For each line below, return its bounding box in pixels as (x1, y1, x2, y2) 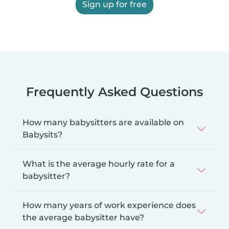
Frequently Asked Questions (26, 84, 203, 99)
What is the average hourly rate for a (22, 158, 175, 169)
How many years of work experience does (22, 200, 196, 210)
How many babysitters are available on (22, 117, 184, 127)
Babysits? (22, 129, 62, 140)
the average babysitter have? (22, 212, 144, 222)
